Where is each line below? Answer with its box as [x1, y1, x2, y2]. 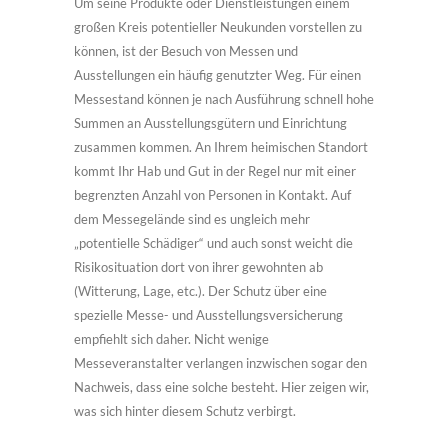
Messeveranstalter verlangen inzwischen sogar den [74, 355, 367, 371]
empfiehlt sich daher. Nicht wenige [74, 331, 269, 347]
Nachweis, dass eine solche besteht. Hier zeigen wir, [74, 379, 369, 395]
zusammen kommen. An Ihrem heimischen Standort [74, 139, 368, 155]
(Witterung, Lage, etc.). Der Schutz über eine [74, 283, 327, 299]
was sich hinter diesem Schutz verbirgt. [74, 403, 296, 419]
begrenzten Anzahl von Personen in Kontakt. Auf [74, 187, 351, 203]
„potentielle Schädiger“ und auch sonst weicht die [74, 235, 353, 251]
